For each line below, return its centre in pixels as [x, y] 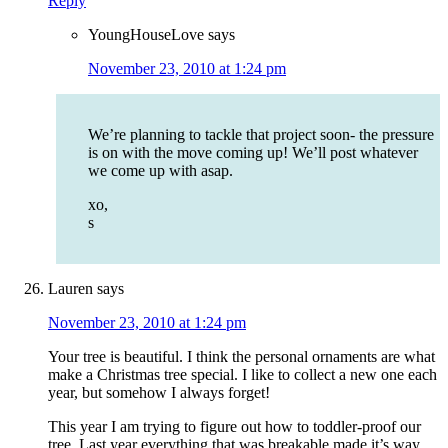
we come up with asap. [160, 171]
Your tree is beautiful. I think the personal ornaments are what [241, 357]
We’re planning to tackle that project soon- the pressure [261, 135]
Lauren [70, 289]
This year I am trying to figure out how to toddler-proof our [234, 427]
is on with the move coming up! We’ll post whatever [253, 153]
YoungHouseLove [146, 35]
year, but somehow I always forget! [159, 393]
